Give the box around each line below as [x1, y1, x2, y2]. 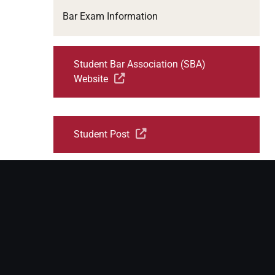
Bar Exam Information [63, 10, 158, 22]
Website [74, 72, 108, 85]
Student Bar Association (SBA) [74, 58, 206, 70]
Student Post [74, 128, 130, 140]
